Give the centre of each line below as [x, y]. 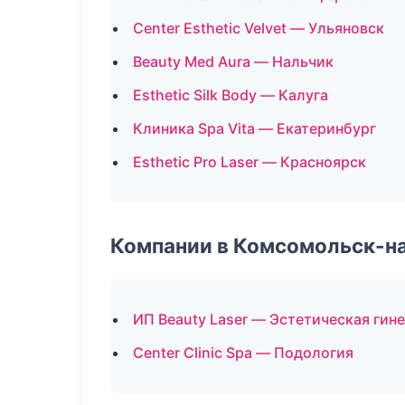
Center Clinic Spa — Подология [243, 353]
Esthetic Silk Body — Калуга [231, 95]
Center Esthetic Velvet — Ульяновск [259, 28]
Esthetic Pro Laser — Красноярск [250, 162]
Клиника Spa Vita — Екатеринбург [254, 128]
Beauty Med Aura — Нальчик [233, 61]
